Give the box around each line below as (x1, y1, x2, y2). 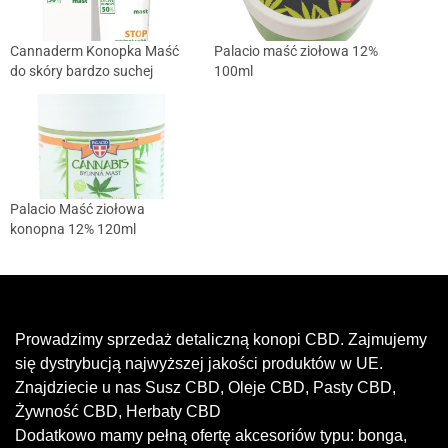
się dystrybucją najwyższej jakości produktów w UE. (15, 355, 383, 373)
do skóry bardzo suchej (10, 63, 153, 80)
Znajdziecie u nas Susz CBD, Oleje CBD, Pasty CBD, (15, 379, 396, 397)
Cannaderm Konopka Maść (10, 43, 179, 60)
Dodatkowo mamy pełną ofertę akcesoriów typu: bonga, (15, 427, 407, 445)
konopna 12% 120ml (10, 221, 136, 238)
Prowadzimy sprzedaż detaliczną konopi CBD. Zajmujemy (15, 331, 427, 349)
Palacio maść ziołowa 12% (214, 43, 378, 60)
